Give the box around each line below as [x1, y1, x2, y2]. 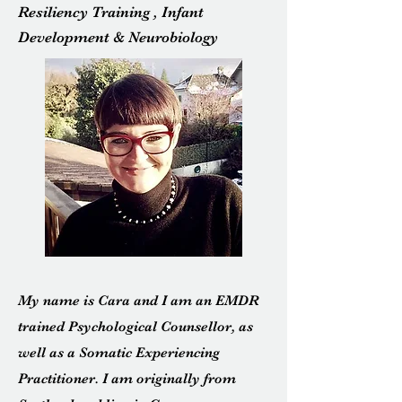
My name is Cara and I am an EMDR [18, 293, 259, 309]
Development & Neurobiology [18, 29, 218, 46]
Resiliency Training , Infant [18, 4, 204, 21]
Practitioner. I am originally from [18, 371, 236, 387]
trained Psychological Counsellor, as [18, 319, 253, 335]
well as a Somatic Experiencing [18, 345, 220, 361]
